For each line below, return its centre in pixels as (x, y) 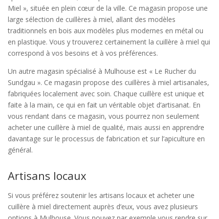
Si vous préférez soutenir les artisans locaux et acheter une (101, 195)
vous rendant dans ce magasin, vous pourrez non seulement (104, 116)
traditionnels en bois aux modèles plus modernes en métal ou (106, 31)
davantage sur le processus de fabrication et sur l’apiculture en (106, 139)
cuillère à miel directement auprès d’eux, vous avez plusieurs (103, 207)
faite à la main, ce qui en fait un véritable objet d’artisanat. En (104, 105)
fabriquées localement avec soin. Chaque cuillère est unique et (106, 94)
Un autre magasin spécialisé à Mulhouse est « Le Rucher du (102, 71)
